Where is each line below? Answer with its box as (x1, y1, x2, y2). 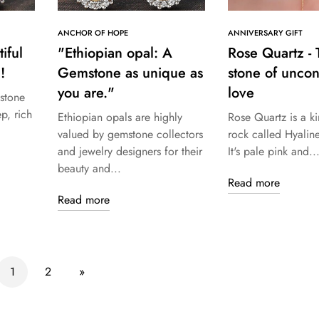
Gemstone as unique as (58, 63, 203, 84)
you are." (58, 83, 115, 104)
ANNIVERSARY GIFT (227, 27, 303, 39)
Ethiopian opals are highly (58, 109, 182, 126)
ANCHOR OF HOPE (58, 27, 128, 39)
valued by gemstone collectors (58, 126, 203, 143)
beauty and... (58, 160, 121, 177)
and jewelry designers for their (58, 143, 202, 160)
